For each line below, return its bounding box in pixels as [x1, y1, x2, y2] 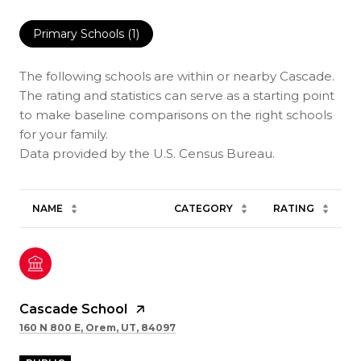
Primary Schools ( [33, 26, 131, 41]
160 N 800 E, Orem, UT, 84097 [19, 321, 176, 334]
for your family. [19, 126, 108, 142]
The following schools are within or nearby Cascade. [19, 68, 334, 84]
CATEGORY [174, 201, 233, 214]
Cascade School [19, 301, 127, 317]
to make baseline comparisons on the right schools [19, 106, 332, 122]
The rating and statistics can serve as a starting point [19, 87, 334, 103]
